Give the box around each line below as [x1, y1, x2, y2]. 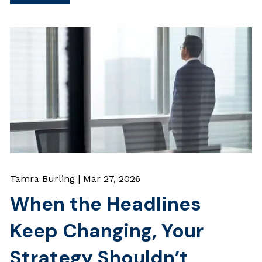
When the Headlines [10, 191, 202, 217]
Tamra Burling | [10, 173, 84, 185]
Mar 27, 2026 [83, 173, 141, 185]
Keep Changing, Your [10, 218, 204, 244]
